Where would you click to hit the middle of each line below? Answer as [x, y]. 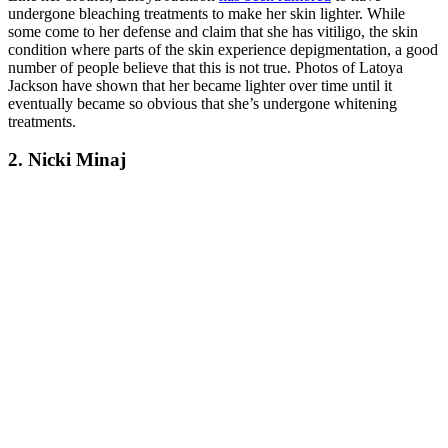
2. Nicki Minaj [67, 160]
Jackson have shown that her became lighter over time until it [200, 85]
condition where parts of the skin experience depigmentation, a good [223, 49]
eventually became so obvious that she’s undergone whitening [202, 103]
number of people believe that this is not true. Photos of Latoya [205, 67]
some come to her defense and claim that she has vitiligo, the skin [213, 31]
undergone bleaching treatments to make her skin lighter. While [206, 13]
